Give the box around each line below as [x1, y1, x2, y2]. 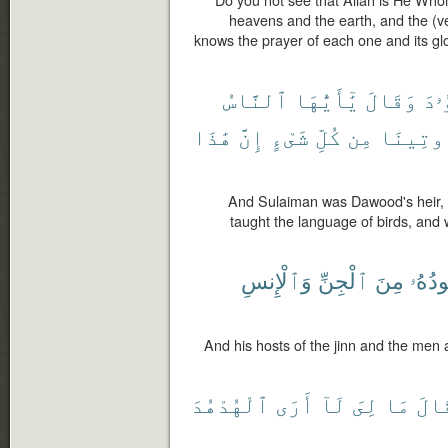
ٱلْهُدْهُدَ [191, 388, 269, 419]
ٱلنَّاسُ [223, 83, 288, 114]
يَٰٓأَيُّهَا [294, 83, 359, 114]
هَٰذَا [193, 120, 232, 151]
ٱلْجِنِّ [318, 264, 369, 295]
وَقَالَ [365, 83, 417, 114]
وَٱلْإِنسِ [241, 264, 312, 295]
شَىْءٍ [270, 120, 309, 151]
